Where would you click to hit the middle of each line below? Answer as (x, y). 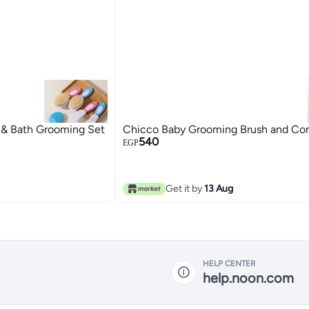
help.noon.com (248, 278)
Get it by (185, 188)
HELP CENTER (229, 263)
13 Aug (219, 188)
